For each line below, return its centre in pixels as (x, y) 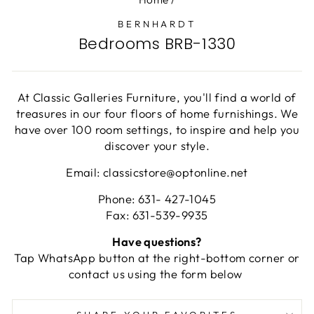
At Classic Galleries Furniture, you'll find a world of (157, 97)
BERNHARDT (157, 23)
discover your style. (157, 146)
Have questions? (157, 242)
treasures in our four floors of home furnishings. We (157, 114)
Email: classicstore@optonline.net (157, 172)
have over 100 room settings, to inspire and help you (157, 130)
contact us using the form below (157, 274)
